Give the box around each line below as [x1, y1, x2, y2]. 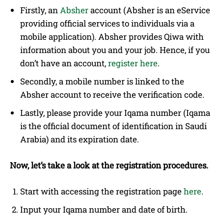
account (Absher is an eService [88, 4, 210, 16]
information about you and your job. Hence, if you [20, 44, 210, 55]
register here [106, 57, 158, 69]
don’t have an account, [20, 57, 106, 69]
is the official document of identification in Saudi [20, 120, 207, 132]
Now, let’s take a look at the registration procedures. [10, 159, 208, 171]
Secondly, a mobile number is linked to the [20, 75, 184, 87]
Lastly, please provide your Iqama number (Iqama [20, 107, 210, 118]
